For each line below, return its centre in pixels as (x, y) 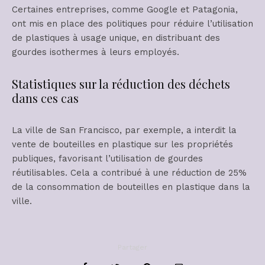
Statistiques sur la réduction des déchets (121, 84)
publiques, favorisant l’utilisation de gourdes (107, 159)
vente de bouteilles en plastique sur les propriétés (122, 145)
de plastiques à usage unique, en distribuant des (116, 38)
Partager (132, 248)
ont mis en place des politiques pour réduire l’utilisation (132, 24)
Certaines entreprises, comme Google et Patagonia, (125, 10)
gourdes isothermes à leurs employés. (96, 52)
